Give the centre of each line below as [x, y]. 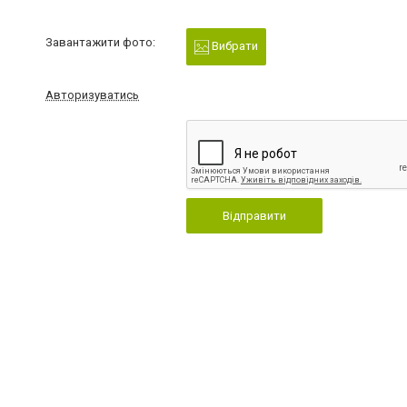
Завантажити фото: [100, 42]
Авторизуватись [92, 94]
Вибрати [233, 46]
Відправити [254, 215]
